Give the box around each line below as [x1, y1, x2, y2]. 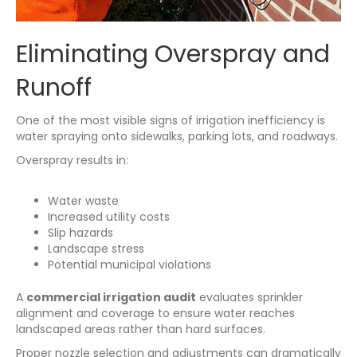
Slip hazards [48, 225, 113, 241]
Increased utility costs [48, 209, 170, 226]
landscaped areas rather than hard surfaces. [16, 321, 265, 338]
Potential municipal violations [48, 257, 211, 273]
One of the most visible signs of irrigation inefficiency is [16, 112, 325, 129]
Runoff [16, 71, 92, 105]
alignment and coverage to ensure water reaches [16, 305, 295, 322]
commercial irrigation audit [26, 289, 196, 306]
